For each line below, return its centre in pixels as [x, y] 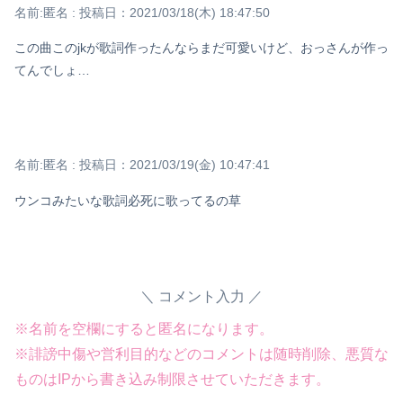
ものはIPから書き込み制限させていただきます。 [172, 379]
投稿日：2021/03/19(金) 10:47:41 [175, 165]
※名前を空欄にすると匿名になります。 [144, 328]
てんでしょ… [52, 71]
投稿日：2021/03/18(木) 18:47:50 [175, 13]
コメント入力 [201, 296]
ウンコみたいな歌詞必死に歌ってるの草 [128, 200]
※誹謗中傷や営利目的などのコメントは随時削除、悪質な [201, 354]
